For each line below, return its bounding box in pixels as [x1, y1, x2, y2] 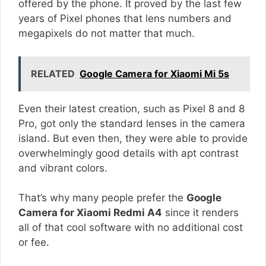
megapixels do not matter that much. [18, 27, 195, 40]
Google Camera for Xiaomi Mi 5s [80, 67, 229, 80]
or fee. [18, 236, 49, 249]
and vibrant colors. [18, 161, 107, 174]
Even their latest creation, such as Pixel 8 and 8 [18, 102, 245, 115]
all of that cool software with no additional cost [18, 221, 243, 234]
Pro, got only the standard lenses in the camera [18, 117, 245, 129]
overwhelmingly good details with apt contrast [18, 147, 239, 159]
